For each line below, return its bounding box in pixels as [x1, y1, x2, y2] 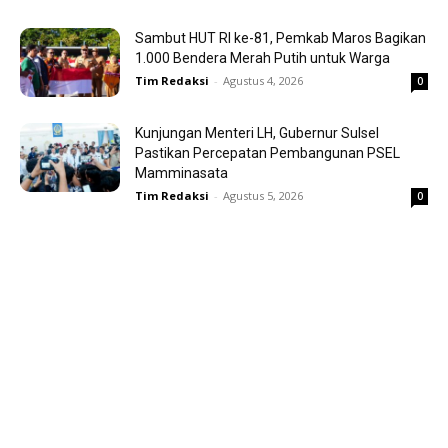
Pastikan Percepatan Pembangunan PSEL [135, 145, 400, 162]
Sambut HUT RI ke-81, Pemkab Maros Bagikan [135, 30, 426, 47]
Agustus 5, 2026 [223, 188, 303, 204]
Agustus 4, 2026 [223, 73, 303, 89]
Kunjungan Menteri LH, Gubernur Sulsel [135, 125, 379, 142]
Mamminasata [135, 165, 228, 182]
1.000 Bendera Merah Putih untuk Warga [135, 50, 390, 67]
